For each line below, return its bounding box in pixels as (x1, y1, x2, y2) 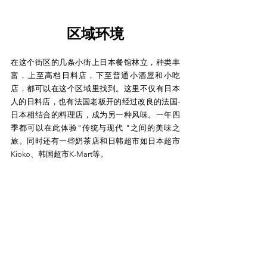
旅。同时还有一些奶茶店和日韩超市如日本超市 (11, 136, 180, 146)
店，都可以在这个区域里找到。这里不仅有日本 (11, 84, 180, 94)
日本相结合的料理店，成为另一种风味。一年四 (11, 110, 180, 120)
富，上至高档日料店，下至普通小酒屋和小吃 (11, 71, 180, 80)
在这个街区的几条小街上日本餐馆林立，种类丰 (11, 58, 180, 67)
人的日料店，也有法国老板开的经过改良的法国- (11, 97, 180, 107)
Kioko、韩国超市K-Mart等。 (11, 150, 108, 159)
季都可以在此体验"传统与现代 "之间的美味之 (11, 123, 180, 133)
